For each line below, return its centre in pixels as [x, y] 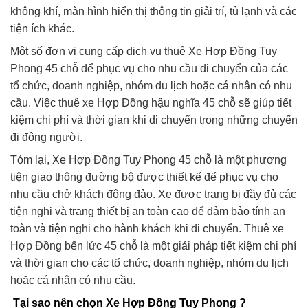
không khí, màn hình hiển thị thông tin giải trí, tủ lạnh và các [154, 12]
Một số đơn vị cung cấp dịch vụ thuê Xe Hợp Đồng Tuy [144, 52]
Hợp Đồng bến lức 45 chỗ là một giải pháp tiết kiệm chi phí [153, 246]
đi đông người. [46, 137]
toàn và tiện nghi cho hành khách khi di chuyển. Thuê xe [147, 229]
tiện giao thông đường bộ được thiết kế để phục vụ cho [144, 177]
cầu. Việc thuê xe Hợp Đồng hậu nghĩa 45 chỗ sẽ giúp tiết [151, 103]
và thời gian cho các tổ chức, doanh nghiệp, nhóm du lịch [150, 263]
